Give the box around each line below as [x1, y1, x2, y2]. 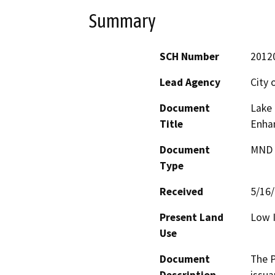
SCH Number [160, 50, 219, 64]
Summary [89, 9, 156, 32]
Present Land [160, 211, 223, 225]
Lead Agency [160, 76, 220, 90]
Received [160, 185, 203, 199]
